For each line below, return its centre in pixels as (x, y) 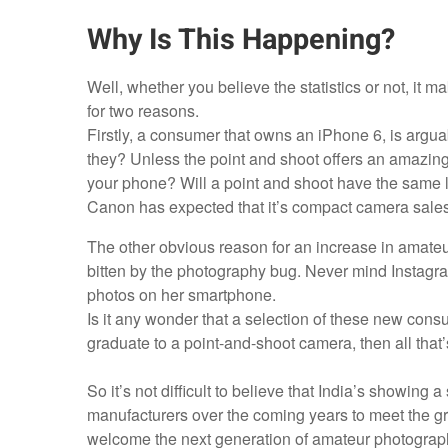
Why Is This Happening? (240, 40)
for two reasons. (142, 111)
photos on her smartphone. (181, 295)
